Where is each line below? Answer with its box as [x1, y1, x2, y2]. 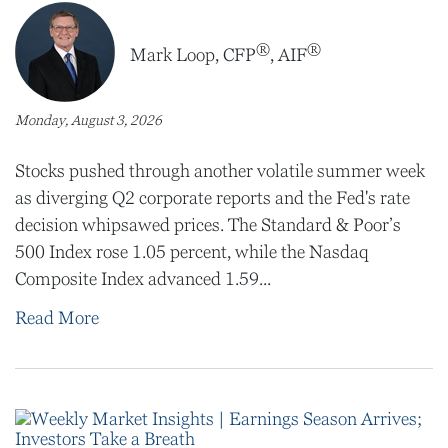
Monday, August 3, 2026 [15, 112, 162, 128]
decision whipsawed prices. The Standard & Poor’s [15, 215, 401, 235]
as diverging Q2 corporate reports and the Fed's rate [15, 188, 410, 208]
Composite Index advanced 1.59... [15, 269, 271, 289]
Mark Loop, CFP [130, 44, 256, 65]
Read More [15, 308, 99, 328]
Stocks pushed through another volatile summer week [15, 161, 425, 181]
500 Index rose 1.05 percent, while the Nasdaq [15, 242, 369, 262]
